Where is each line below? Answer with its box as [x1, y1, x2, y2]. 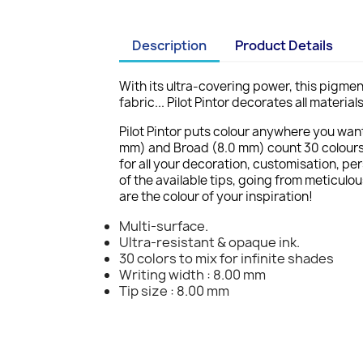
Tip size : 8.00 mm [119, 282, 229, 300]
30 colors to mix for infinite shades [119, 250, 334, 267]
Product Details [235, 36, 334, 54]
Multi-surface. [119, 217, 208, 235]
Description [132, 36, 207, 54]
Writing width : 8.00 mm [119, 266, 266, 284]
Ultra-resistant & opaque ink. [119, 233, 300, 251]
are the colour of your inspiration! [119, 188, 313, 205]
